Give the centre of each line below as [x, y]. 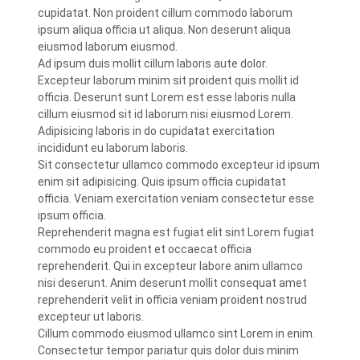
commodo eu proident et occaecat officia [145, 249]
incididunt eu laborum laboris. [113, 148]
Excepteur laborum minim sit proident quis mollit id [169, 80]
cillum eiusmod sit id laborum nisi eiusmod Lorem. [166, 114]
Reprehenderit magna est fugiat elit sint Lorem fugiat [176, 232]
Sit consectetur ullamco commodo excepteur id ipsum [179, 165]
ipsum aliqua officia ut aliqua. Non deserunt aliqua [165, 30]
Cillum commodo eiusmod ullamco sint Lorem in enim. [177, 333]
